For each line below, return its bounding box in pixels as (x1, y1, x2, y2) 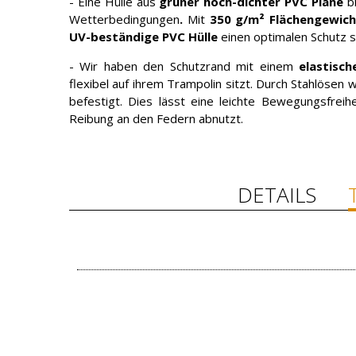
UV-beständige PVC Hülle (69, 29, 218, 44)
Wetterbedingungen (69, 11, 180, 27)
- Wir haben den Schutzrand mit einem (69, 58, 300, 74)
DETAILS (238, 180, 316, 209)
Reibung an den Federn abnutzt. (69, 110, 243, 126)
